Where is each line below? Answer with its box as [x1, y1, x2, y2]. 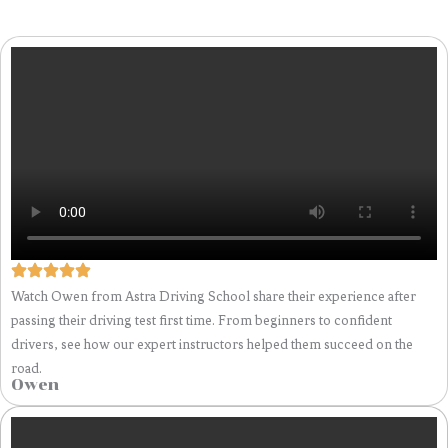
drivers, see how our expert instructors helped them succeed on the [11, 335, 413, 352]
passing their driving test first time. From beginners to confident [11, 311, 392, 328]
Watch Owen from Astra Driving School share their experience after [11, 287, 416, 304]
